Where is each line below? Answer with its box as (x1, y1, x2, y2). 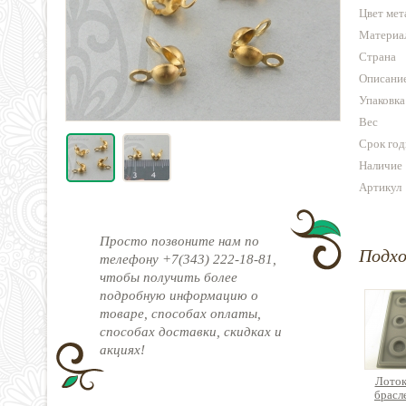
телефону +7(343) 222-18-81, (100, 252, 276, 266)
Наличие (359, 159, 402, 172)
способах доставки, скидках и (100, 324, 282, 339)
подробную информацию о (100, 288, 258, 303)
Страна (359, 50, 396, 63)
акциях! (100, 343, 145, 357)
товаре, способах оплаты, (100, 306, 261, 321)
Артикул (359, 180, 401, 194)
